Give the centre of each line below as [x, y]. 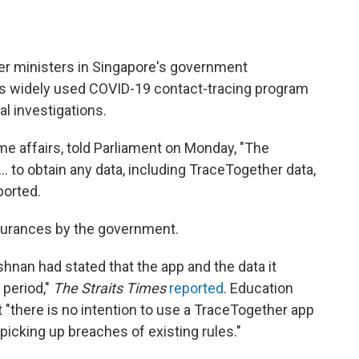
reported [196, 288]
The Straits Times [109, 288]
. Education [258, 288]
